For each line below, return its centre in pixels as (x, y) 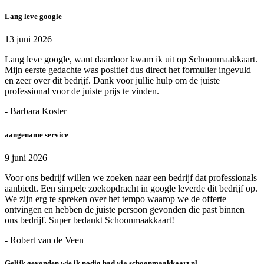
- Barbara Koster (36, 111)
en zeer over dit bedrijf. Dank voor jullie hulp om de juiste (112, 81)
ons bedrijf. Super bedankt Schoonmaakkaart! (90, 220)
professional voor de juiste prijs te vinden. (82, 91)
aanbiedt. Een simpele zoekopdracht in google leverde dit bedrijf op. (131, 188)
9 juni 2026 (26, 157)
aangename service (37, 134)
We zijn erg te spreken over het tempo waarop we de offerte (115, 199)
